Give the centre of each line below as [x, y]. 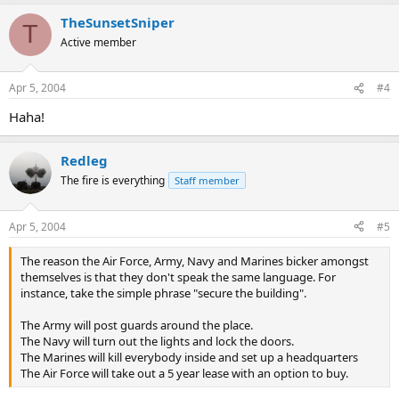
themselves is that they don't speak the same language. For [178, 277]
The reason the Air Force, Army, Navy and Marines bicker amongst [195, 261]
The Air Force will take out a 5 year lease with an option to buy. [184, 373]
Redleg [84, 160]
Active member [98, 42]
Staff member [207, 180]
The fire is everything [113, 180]
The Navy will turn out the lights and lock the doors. [157, 341]
